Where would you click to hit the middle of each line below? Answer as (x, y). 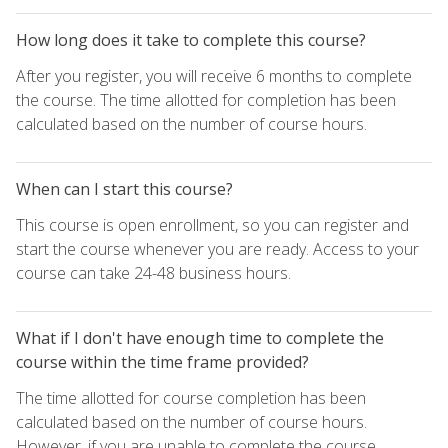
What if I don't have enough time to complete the (200, 338)
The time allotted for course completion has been (191, 398)
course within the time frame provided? (162, 362)
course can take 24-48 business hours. (153, 273)
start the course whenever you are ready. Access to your (217, 249)
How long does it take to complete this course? (191, 40)
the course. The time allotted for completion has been (206, 100)
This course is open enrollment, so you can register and (212, 225)
